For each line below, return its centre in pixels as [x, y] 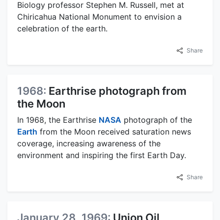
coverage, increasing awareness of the [89, 143]
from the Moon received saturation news [114, 131]
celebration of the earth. [62, 28]
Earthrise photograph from [118, 91]
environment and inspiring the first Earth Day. [102, 155]
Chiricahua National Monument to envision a [99, 16]
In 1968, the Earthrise [58, 120]
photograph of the [157, 120]
